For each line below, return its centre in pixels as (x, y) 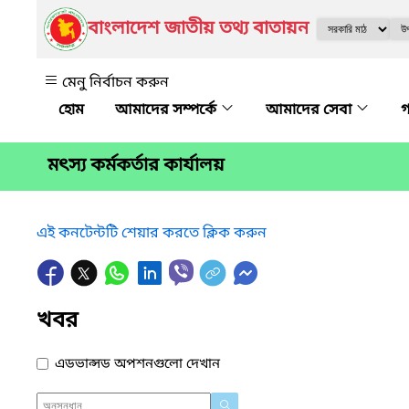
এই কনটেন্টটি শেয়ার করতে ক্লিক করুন (152, 233)
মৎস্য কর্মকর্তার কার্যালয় (136, 167)
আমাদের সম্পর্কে (168, 110)
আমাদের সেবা (310, 110)
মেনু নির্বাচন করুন (115, 83)
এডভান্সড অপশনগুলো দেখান (137, 364)
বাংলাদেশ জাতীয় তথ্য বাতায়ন (198, 29)
